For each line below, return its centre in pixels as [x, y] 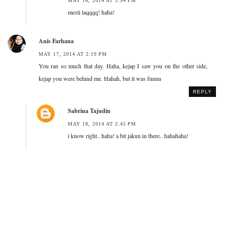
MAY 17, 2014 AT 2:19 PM [73, 54]
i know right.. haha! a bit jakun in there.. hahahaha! [128, 135]
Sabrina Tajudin [89, 110]
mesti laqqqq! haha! [91, 12]
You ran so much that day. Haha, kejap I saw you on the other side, [123, 66]
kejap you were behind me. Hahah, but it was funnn [100, 78]
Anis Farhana [56, 41]
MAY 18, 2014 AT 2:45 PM [102, 124]
